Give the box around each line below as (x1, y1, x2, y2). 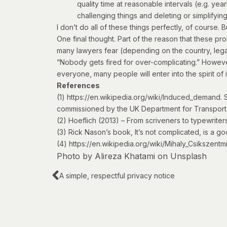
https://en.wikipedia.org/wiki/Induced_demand (67, 93, 220, 102)
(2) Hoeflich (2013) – (57, 116, 127, 125)
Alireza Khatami (95, 151, 155, 162)
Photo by (57, 151, 95, 162)
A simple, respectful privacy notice (59, 171, 175, 180)
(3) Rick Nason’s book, (57, 128, 135, 137)
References (57, 81, 100, 90)
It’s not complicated (135, 128, 199, 137)
